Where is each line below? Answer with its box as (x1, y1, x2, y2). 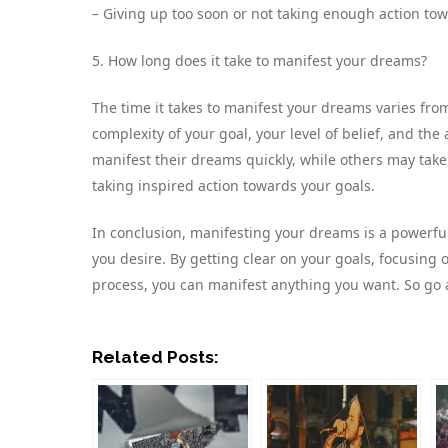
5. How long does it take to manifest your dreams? (92, 51, 427, 71)
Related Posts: (92, 347, 219, 368)
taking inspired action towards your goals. (92, 176, 375, 196)
